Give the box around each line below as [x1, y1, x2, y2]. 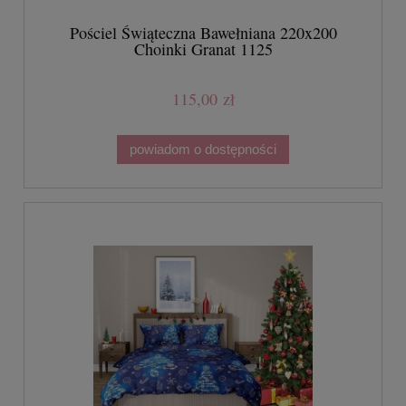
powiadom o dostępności [130, 141, 276, 158]
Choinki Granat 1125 [133, 38, 273, 61]
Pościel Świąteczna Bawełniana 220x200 [69, 22, 337, 44]
